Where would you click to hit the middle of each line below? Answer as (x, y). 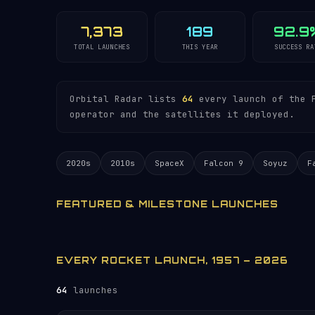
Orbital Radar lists (126, 99)
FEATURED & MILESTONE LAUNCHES (167, 204)
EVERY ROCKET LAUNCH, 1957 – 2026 (172, 260)
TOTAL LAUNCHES (102, 47)
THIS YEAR (200, 47)
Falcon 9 (224, 163)
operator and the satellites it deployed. (182, 114)
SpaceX (169, 163)
